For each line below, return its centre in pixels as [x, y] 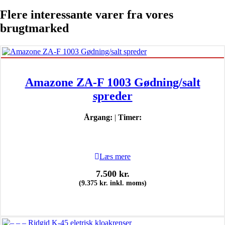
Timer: [130, 117]
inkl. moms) [127, 183]
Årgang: [98, 117]
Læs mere [115, 156]
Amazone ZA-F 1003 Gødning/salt [113, 82]
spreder [113, 96]
